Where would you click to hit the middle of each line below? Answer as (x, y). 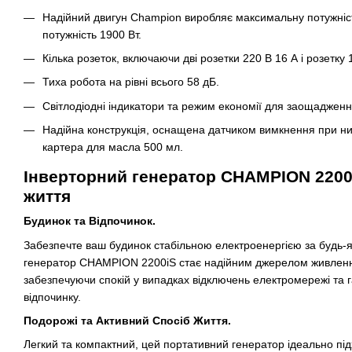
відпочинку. (52, 297)
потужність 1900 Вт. (92, 34)
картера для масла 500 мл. (113, 147)
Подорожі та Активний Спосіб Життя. (127, 321)
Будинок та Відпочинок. (90, 221)
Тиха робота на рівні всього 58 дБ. (131, 82)
